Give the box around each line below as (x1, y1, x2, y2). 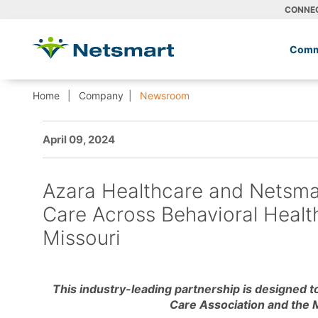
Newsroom (137, 89, 190, 102)
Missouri (43, 225, 121, 250)
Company (79, 89, 124, 102)
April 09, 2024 (43, 132, 115, 146)
